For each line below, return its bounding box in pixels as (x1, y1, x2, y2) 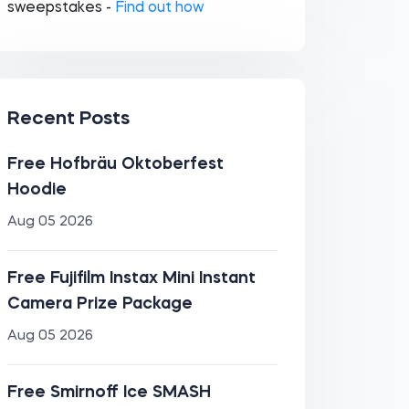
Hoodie (6, 182, 67, 198)
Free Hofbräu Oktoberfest (6, 156, 224, 173)
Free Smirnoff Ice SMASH (6, 384, 211, 401)
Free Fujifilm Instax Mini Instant (6, 270, 256, 287)
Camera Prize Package (6, 296, 193, 312)
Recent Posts (6, 110, 130, 129)
